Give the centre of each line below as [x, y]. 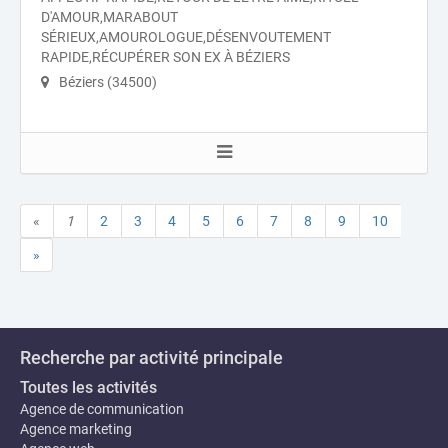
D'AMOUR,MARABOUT [109, 17]
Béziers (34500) [106, 82]
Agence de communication [102, 409]
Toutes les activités [88, 388]
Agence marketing [76, 429]
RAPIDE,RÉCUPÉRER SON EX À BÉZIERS [165, 57]
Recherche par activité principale [151, 358]
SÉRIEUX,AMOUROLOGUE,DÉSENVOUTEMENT [186, 37]
